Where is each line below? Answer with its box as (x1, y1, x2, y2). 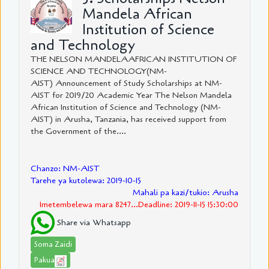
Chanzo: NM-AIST (31, 163, 100, 175)
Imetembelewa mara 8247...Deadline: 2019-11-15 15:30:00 (40, 199, 238, 211)
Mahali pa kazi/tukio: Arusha (133, 187, 238, 199)
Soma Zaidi (34, 239, 72, 250)
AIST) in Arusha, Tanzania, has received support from (31, 113, 226, 125)
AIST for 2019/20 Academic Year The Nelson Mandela (31, 89, 232, 101)
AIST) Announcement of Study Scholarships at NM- (31, 77, 222, 89)
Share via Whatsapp (55, 216, 131, 228)
